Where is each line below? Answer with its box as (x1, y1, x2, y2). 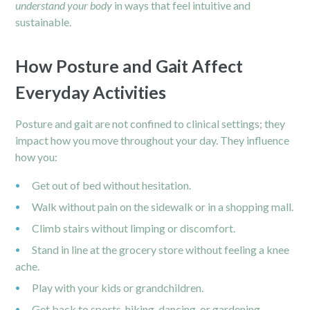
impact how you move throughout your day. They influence (15, 133, 290, 147)
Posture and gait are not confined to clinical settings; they (15, 116, 286, 130)
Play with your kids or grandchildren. (32, 280, 204, 294)
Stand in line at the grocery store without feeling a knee (32, 242, 290, 256)
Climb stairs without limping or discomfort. (32, 221, 236, 235)
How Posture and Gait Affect (15, 55, 244, 76)
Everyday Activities (15, 81, 167, 102)
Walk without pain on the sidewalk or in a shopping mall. (32, 199, 294, 213)
